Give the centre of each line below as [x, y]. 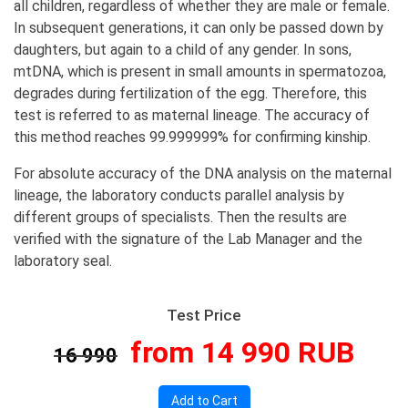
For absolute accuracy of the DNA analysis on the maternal [203, 173]
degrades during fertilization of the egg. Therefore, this [190, 93]
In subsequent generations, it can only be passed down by [199, 28]
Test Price [204, 315]
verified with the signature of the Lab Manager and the [188, 239]
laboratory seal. [63, 261]
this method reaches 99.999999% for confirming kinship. [192, 137]
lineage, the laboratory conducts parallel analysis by [179, 195]
